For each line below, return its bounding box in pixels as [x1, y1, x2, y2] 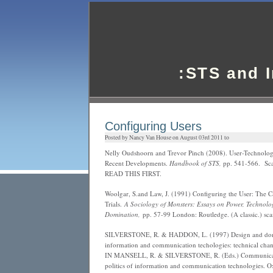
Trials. [105, 199, 124, 208]
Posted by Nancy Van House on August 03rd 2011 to [105, 133, 229, 141]
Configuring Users [105, 119, 202, 133]
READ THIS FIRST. [105, 169, 161, 178]
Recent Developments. [105, 158, 169, 168]
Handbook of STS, [169, 158, 221, 168]
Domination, [105, 210, 140, 219]
